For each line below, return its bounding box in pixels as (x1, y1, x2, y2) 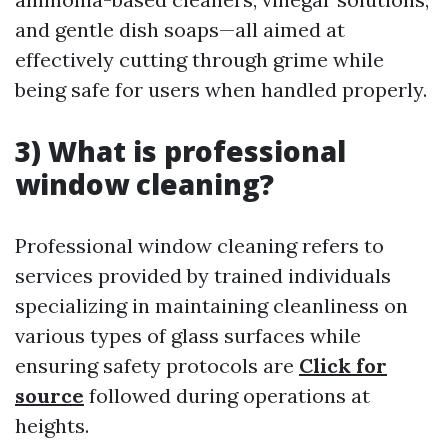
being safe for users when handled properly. (15, 77, 427, 102)
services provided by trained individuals (15, 263, 391, 288)
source (15, 383, 84, 408)
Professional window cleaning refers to (15, 233, 384, 258)
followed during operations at (84, 383, 370, 408)
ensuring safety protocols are (15, 353, 299, 378)
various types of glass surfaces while (15, 323, 361, 348)
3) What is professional (15, 132, 346, 170)
